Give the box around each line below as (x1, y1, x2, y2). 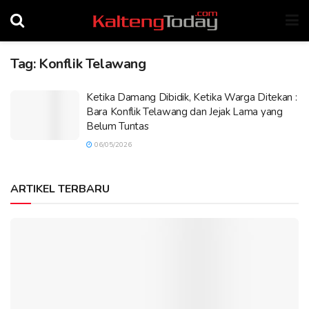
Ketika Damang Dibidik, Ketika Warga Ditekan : (86, 90, 297, 104)
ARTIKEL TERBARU (10, 181, 110, 197)
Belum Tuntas (86, 119, 149, 133)
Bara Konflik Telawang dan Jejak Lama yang (86, 105, 283, 119)
